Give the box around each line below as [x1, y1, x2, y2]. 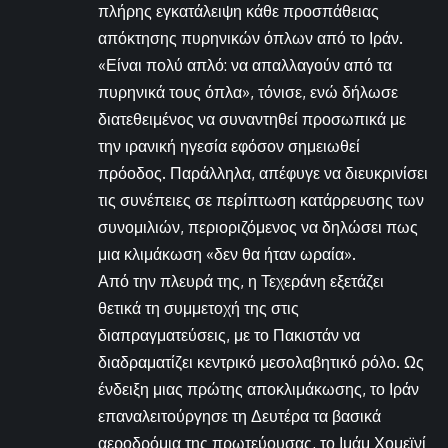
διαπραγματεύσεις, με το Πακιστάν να [98, 324, 360, 345]
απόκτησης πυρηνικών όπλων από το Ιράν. [98, 27, 403, 48]
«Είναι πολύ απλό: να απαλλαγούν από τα [98, 54, 392, 75]
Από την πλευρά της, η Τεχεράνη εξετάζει [98, 270, 384, 291]
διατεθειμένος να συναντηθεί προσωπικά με [98, 108, 406, 129]
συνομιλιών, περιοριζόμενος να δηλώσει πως [98, 216, 418, 237]
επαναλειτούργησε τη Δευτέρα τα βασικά [98, 405, 381, 426]
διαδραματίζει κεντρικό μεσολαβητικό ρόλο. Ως [98, 351, 424, 372]
